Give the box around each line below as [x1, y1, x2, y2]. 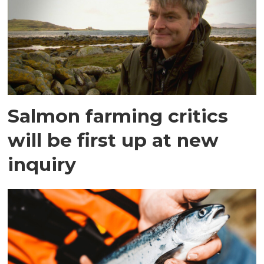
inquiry [8, 152, 77, 176]
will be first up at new [8, 128, 219, 151]
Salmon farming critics [8, 104, 229, 127]
